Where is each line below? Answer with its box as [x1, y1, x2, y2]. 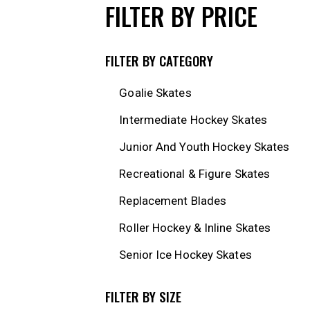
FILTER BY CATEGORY [105, 51, 213, 71]
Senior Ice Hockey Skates [119, 248, 252, 262]
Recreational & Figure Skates [119, 167, 271, 181]
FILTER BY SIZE [105, 286, 181, 307]
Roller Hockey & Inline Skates [119, 221, 271, 235]
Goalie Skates [119, 86, 192, 100]
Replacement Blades [119, 194, 227, 208]
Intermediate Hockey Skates [119, 113, 267, 127]
